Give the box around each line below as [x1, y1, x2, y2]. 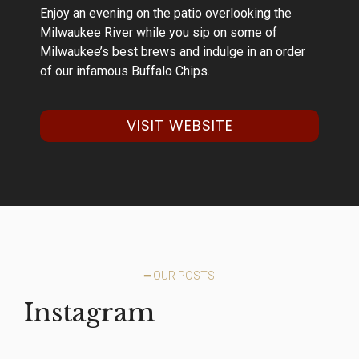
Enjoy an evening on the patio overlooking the [40, 6, 292, 22]
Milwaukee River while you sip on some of [40, 25, 277, 41]
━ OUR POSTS [144, 269, 215, 283]
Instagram [24, 296, 155, 329]
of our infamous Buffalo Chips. [40, 63, 210, 79]
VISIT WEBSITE [126, 115, 233, 136]
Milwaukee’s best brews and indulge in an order [40, 44, 305, 60]
